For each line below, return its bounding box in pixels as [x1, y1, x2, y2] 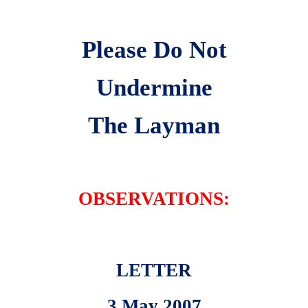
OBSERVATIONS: [78, 188, 230, 209]
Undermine [96, 74, 212, 100]
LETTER [116, 259, 192, 280]
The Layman [88, 111, 220, 138]
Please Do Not [81, 36, 227, 63]
